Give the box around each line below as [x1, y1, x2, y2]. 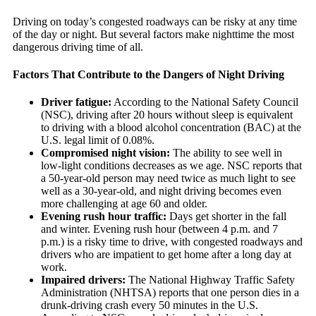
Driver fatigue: [41, 96, 111, 109]
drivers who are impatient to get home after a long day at [41, 248, 291, 261]
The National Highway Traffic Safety [126, 274, 295, 286]
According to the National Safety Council [111, 96, 298, 109]
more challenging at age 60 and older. [41, 197, 207, 210]
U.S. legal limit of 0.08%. [41, 134, 154, 147]
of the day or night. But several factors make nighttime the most [13, 28, 294, 40]
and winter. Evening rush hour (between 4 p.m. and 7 [41, 223, 278, 236]
